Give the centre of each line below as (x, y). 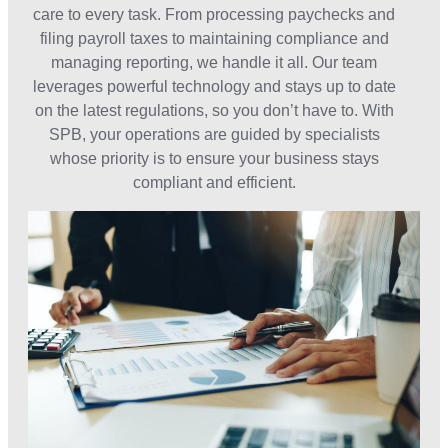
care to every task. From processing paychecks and (214, 14)
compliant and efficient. (214, 182)
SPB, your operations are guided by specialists (214, 134)
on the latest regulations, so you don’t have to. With (214, 110)
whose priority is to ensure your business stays (214, 158)
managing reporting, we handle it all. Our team (214, 62)
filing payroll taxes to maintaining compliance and (214, 38)
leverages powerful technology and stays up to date (214, 86)
